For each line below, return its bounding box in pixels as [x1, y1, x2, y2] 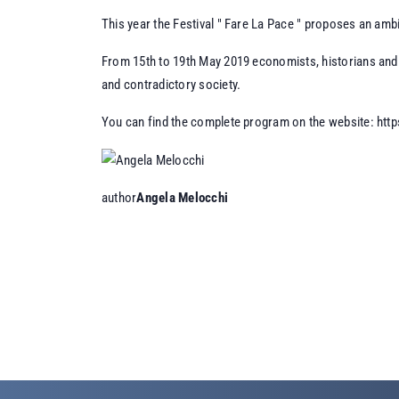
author [102, 189, 137, 206]
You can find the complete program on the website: [102, 113, 377, 130]
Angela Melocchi [136, 189, 229, 206]
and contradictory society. [102, 76, 241, 93]
